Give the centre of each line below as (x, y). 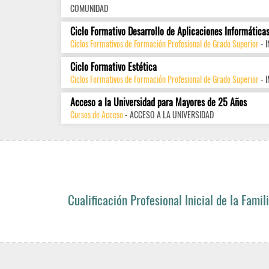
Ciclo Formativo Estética (113, 67)
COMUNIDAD (89, 8)
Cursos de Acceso (97, 114)
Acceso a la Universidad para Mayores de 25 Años (159, 102)
